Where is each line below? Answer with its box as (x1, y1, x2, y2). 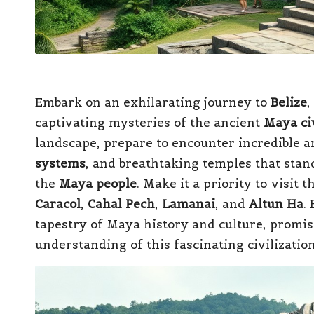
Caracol (35, 196, 81, 212)
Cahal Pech (88, 196, 155, 212)
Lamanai (162, 196, 215, 212)
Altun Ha (249, 196, 303, 212)
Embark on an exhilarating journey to (35, 94, 271, 110)
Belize (271, 94, 307, 110)
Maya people (59, 175, 137, 191)
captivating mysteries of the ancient (35, 114, 264, 130)
